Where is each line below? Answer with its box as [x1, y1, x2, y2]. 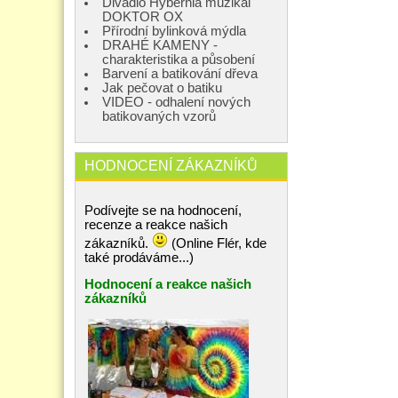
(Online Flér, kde [168, 235, 267, 251]
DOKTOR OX [102, 9, 183, 24]
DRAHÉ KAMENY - [102, 37, 218, 52]
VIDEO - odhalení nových [102, 94, 251, 109]
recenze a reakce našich [84, 217, 227, 232]
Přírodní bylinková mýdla [102, 23, 246, 38]
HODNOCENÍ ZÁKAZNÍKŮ [84, 156, 258, 173]
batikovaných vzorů [102, 108, 216, 123]
